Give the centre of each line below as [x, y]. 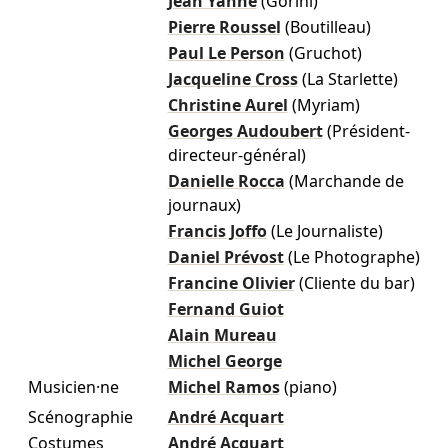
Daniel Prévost [225, 257]
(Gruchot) [325, 53]
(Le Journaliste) [326, 231]
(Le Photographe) [353, 257]
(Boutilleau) [327, 27]
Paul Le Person [226, 53]
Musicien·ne [73, 387]
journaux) [204, 205]
